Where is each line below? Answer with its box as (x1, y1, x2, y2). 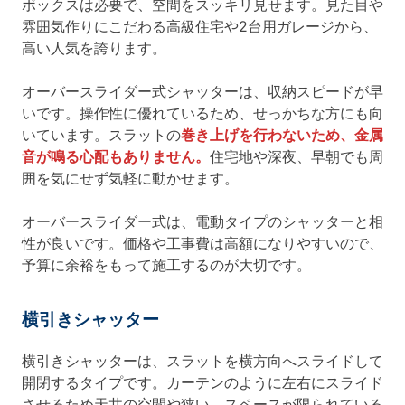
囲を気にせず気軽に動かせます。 (22, 169, 239, 188)
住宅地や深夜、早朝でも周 (210, 147, 383, 166)
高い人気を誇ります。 (22, 39, 166, 58)
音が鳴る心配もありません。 (22, 147, 210, 166)
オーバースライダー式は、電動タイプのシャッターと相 (22, 212, 383, 231)
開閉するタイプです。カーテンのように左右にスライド (22, 372, 383, 391)
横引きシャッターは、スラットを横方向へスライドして (22, 351, 383, 370)
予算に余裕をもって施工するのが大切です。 (22, 256, 311, 275)
